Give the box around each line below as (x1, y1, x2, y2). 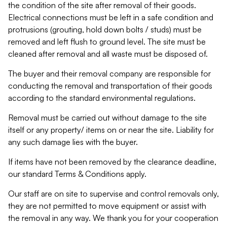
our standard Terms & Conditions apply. (8, 169, 146, 179)
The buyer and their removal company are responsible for (8, 68, 211, 79)
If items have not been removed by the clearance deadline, (8, 157, 216, 167)
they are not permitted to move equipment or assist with (8, 201, 206, 211)
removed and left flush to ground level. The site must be (8, 36, 206, 47)
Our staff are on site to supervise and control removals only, (8, 188, 219, 199)
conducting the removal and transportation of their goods (8, 81, 212, 91)
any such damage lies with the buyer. (8, 137, 138, 147)
